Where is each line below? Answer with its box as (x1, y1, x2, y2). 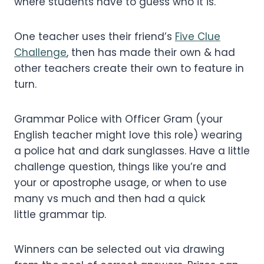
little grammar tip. (14, 207, 106, 222)
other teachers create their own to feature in (14, 61, 244, 75)
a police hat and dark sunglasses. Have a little (14, 143, 250, 158)
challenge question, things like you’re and (14, 159, 226, 174)
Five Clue (175, 29, 220, 44)
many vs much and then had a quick (14, 191, 205, 206)
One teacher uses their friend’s (14, 29, 175, 44)
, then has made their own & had (67, 45, 235, 60)
